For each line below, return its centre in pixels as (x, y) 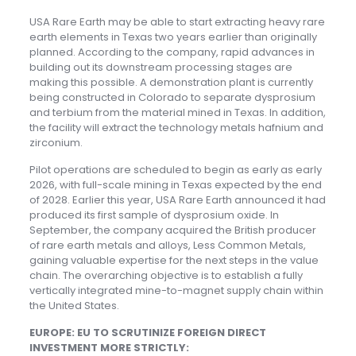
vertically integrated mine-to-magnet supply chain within (176, 291)
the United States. (74, 306)
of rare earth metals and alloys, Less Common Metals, (167, 246)
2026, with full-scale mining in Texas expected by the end (175, 185)
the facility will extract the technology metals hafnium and (176, 128)
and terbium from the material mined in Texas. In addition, (177, 113)
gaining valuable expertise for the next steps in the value (174, 261)
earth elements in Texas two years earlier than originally (173, 37)
